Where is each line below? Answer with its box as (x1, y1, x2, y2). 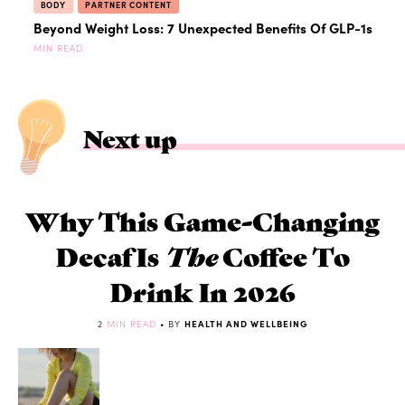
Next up (83, 120, 177, 154)
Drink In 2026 (109, 272, 296, 308)
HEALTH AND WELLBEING (184, 316, 308, 330)
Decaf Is (55, 237, 165, 273)
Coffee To (216, 237, 350, 273)
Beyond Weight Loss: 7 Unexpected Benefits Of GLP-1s (33, 18, 372, 38)
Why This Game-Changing (25, 202, 380, 238)
